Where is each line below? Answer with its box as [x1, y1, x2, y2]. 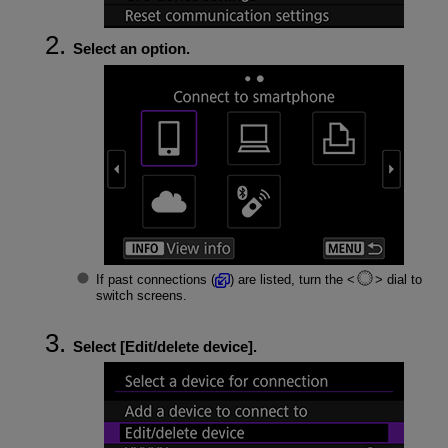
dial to [383, 271, 423, 287]
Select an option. [72, 40, 190, 58]
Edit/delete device [124, 337, 248, 355]
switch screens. [95, 288, 187, 304]
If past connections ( [95, 271, 215, 287]
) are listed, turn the [230, 271, 348, 287]
